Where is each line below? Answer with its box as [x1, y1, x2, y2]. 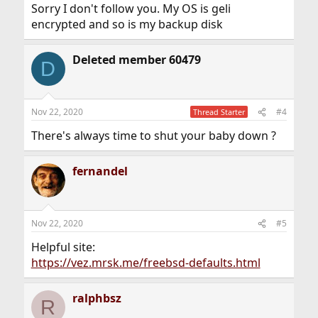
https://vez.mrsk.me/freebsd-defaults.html [31, 255, 261, 270]
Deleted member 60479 [72, 52, 201, 67]
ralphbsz [72, 290, 121, 306]
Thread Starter [193, 106, 246, 117]
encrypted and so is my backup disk [31, 16, 223, 32]
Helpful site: [31, 239, 95, 255]
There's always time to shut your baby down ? [31, 128, 276, 143]
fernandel [72, 163, 128, 179]
